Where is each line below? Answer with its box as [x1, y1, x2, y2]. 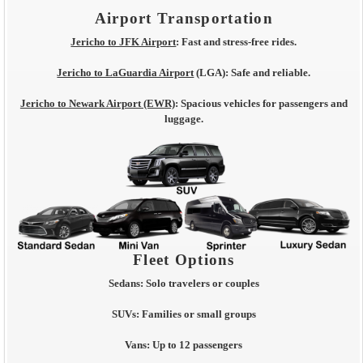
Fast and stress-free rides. [179, 36, 297, 48]
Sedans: [108, 277, 143, 289]
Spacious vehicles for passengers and [177, 98, 348, 110]
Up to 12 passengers [150, 340, 243, 352]
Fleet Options [133, 251, 235, 269]
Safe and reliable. [228, 67, 311, 79]
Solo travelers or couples [143, 277, 259, 289]
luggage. [164, 113, 203, 126]
